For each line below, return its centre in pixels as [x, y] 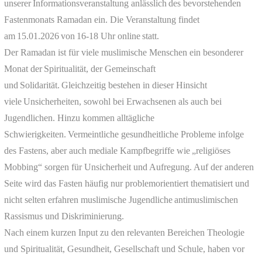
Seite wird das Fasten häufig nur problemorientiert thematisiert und [126, 184]
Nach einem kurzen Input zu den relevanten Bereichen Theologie [124, 233]
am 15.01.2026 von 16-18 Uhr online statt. [81, 36]
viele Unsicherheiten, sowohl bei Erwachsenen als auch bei [113, 102]
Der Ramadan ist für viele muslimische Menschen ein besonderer [123, 53]
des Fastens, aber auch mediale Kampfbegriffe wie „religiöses [117, 151]
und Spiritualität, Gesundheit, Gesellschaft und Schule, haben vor [124, 249]
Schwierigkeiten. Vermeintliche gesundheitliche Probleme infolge [124, 135]
